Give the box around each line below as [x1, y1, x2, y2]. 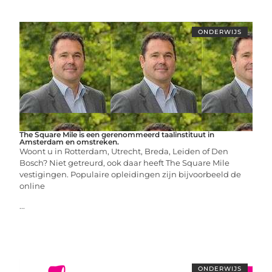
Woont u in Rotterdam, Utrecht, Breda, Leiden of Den [19, 146, 229, 156]
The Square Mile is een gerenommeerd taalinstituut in [19, 129, 215, 139]
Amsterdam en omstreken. [19, 137, 120, 146]
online [19, 180, 46, 191]
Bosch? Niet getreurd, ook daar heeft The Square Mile [19, 157, 230, 168]
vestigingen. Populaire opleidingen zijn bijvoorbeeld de [19, 169, 242, 179]
